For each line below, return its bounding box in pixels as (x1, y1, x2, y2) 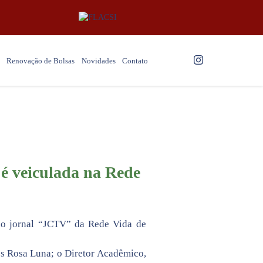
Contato (122, 56, 148, 66)
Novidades (81, 56, 116, 66)
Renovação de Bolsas (6, 56, 75, 66)
